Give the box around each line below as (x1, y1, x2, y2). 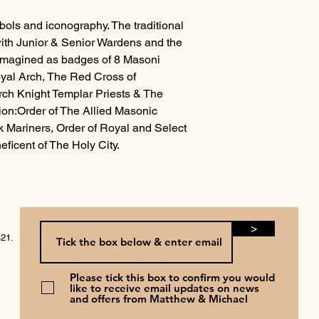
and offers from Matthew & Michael (70, 291, 248, 305)
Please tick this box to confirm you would (70, 270, 275, 284)
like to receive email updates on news (70, 281, 259, 295)
